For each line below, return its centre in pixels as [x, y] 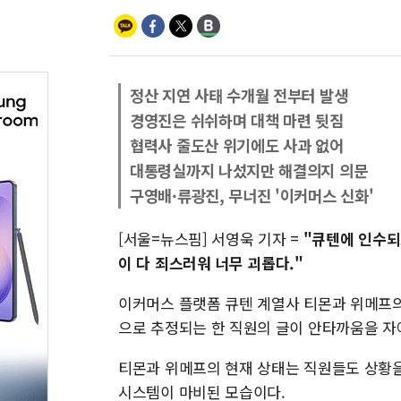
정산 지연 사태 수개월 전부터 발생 [239, 95]
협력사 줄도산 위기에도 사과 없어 [237, 145]
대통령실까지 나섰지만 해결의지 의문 [249, 171]
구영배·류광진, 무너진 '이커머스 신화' [252, 196]
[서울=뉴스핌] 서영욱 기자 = [211, 239]
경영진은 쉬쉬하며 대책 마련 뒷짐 [237, 120]
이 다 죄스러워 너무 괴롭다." [211, 263]
